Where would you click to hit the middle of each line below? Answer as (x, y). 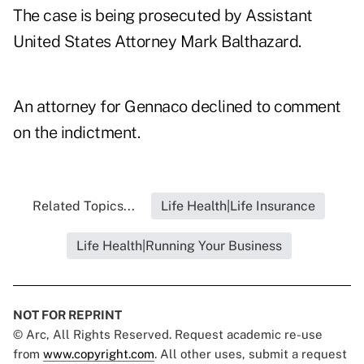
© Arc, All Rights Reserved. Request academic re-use (168, 335)
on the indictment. (76, 133)
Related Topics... (84, 206)
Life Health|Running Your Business (179, 246)
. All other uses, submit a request (251, 354)
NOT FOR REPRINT (67, 315)
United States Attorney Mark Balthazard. (157, 42)
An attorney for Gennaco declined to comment (177, 107)
